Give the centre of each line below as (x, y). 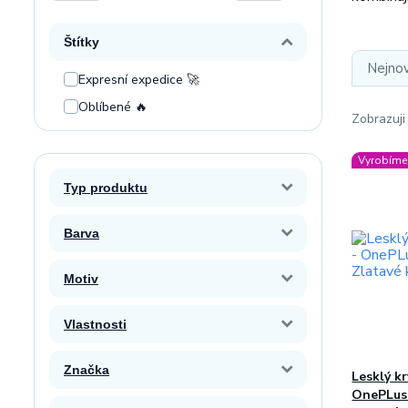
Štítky (82, 42)
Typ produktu (106, 188)
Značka (87, 370)
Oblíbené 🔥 (113, 107)
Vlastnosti (95, 324)
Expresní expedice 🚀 (139, 80)
